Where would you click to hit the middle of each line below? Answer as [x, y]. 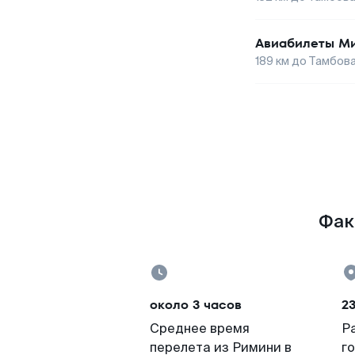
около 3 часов [196, 305]
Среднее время [200, 328]
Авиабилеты [295, 43]
